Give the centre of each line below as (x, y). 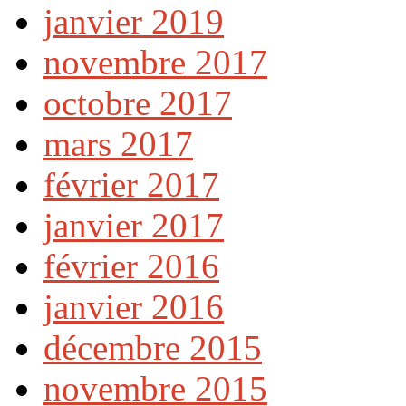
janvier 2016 (134, 306)
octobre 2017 (138, 102)
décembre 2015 (153, 347)
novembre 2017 (155, 62)
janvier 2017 (134, 225)
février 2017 (131, 184)
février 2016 (131, 266)
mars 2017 (118, 143)
